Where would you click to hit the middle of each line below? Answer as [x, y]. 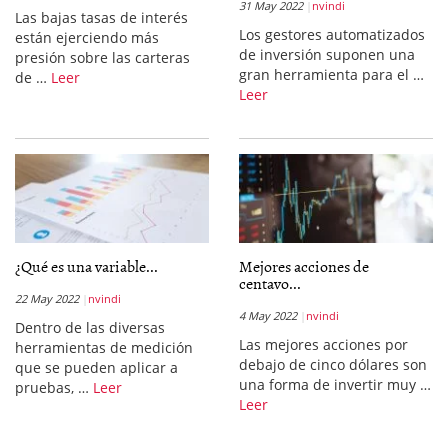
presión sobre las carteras [102, 57]
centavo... [270, 283]
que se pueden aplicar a [96, 367]
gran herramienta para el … [331, 74]
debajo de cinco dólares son [333, 364]
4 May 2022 [268, 315]
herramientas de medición [104, 347]
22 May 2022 [47, 298]
